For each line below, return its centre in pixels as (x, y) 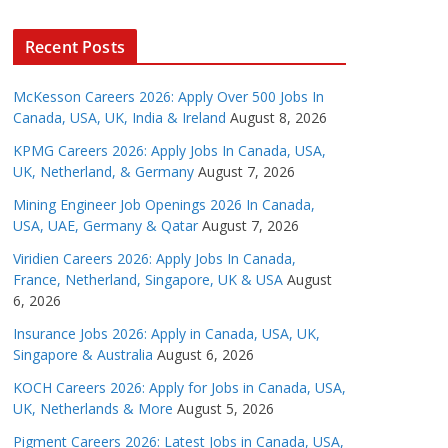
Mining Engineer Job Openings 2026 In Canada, (164, 205)
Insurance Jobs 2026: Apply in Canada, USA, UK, (166, 334)
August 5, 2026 (225, 409)
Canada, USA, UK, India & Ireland (119, 118)
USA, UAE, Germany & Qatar (105, 226)
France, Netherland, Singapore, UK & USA (148, 280)
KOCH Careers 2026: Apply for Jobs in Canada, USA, (179, 388)
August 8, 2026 (278, 118)
